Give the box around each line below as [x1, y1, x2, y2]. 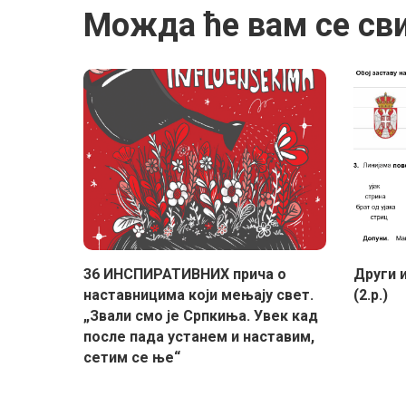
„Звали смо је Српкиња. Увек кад [83, 307, 318, 325]
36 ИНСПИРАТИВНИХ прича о [83, 266, 286, 284]
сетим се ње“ [83, 349, 180, 367]
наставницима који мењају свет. [83, 286, 314, 304]
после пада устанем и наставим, [83, 328, 314, 346]
